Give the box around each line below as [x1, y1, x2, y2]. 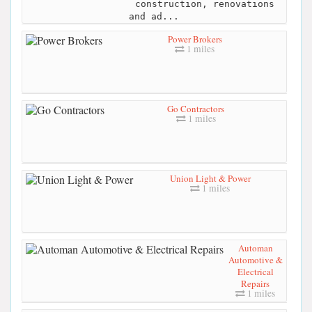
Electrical [237, 265, 274, 279]
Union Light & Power [169, 172, 251, 185]
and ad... [128, 11, 179, 22]
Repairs [241, 277, 270, 290]
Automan [237, 242, 273, 255]
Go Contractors [167, 102, 224, 116]
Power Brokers [167, 33, 222, 46]
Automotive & [228, 253, 283, 267]
